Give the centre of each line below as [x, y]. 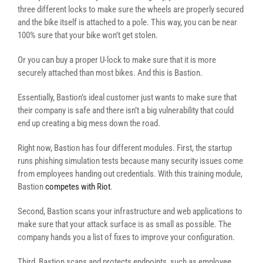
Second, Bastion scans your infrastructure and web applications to [130, 211]
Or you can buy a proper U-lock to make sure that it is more [117, 60]
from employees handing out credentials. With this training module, [130, 174]
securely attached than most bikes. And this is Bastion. [110, 73]
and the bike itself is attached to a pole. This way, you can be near [127, 22]
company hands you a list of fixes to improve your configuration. [126, 237]
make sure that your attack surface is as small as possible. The [124, 224]
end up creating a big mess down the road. [89, 123]
